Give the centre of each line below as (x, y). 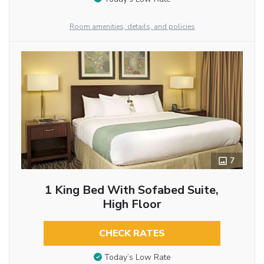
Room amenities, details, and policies (132, 26)
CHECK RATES (132, 233)
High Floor (132, 204)
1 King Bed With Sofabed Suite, (132, 190)
